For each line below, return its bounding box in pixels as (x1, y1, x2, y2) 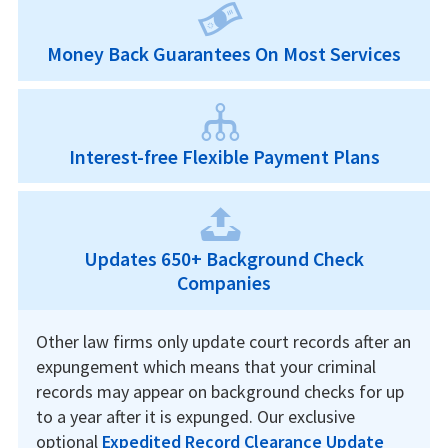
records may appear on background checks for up (35, 380, 404, 404)
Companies (177, 271, 271, 296)
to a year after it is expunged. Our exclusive (35, 405, 355, 429)
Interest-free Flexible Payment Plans (68, 144, 380, 169)
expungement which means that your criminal (35, 355, 376, 379)
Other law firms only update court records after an (35, 330, 411, 354)
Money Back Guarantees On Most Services (47, 41, 401, 66)
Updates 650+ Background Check (84, 247, 364, 272)
